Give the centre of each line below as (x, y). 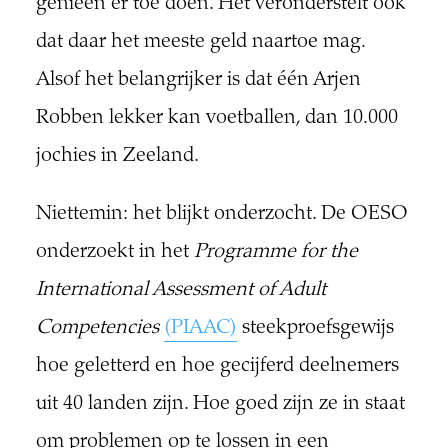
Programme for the (275, 253)
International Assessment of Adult (180, 291)
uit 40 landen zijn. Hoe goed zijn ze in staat (220, 405)
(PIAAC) (200, 329)
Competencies (97, 329)
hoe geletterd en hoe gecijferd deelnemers (217, 367)
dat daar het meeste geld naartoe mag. (200, 43)
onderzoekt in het (114, 253)
